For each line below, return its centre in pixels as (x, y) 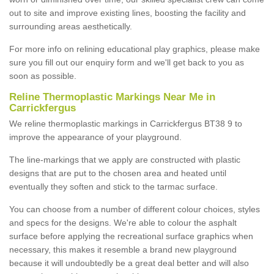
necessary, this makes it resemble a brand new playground (123, 249)
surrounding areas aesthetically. (71, 26)
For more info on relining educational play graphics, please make (135, 49)
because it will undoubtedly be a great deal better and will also (129, 263)
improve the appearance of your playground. (95, 137)
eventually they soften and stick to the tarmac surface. (113, 186)
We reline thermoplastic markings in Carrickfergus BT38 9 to (126, 123)
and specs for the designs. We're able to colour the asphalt (123, 222)
